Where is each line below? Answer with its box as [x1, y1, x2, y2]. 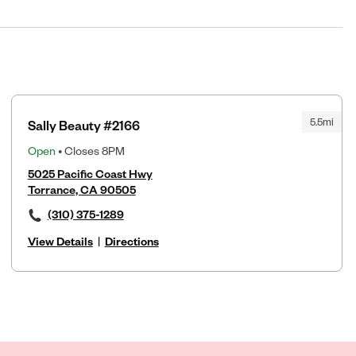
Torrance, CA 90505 [27, 181, 136, 197]
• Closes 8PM [55, 142, 125, 158]
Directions [104, 233, 159, 249]
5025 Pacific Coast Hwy [27, 165, 153, 181]
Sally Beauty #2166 [27, 116, 140, 133]
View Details [27, 233, 93, 249]
